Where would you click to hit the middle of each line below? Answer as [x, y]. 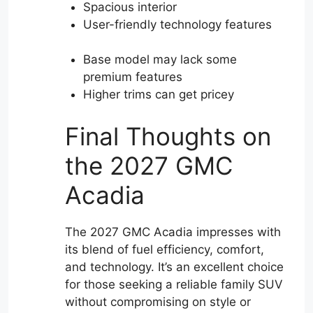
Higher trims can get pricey [158, 94]
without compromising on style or [158, 301]
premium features [132, 77]
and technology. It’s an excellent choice [174, 267]
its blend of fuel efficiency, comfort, [165, 249]
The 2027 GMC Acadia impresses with [173, 232]
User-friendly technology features [177, 24]
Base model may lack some [160, 59]
